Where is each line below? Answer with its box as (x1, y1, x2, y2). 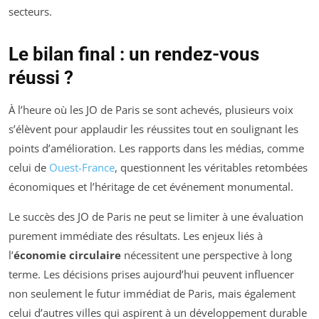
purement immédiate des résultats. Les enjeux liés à (9, 228, 263, 243)
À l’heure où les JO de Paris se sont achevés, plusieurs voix (9, 102, 293, 117)
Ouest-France (49, 159, 115, 174)
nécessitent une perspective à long (121, 247, 292, 262)
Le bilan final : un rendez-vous (9, 43, 259, 65)
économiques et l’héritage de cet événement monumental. (9, 179, 293, 194)
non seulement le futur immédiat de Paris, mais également (9, 286, 296, 300)
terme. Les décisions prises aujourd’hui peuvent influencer (9, 266, 294, 281)
